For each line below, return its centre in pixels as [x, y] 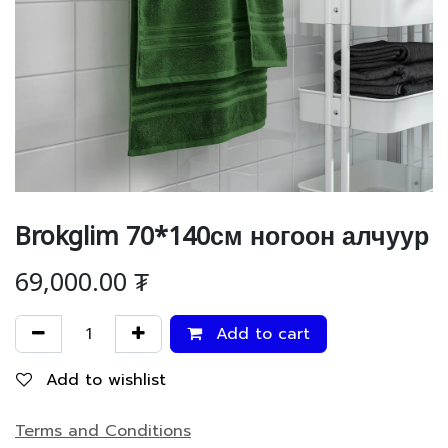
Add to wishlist [106, 380]
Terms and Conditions [103, 431]
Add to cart [260, 334]
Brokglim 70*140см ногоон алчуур [222, 230]
